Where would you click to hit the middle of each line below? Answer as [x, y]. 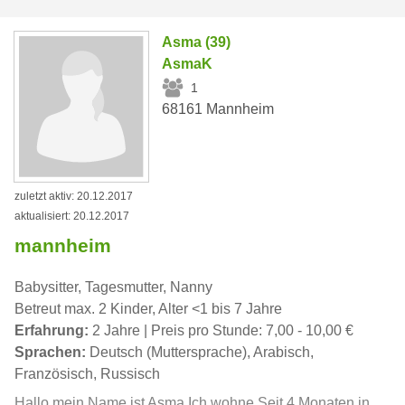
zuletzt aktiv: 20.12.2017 [74, 196]
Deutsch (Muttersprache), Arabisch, [200, 352]
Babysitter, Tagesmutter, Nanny [113, 287]
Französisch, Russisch [87, 373]
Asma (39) [197, 42]
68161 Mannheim [218, 109]
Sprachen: [50, 352]
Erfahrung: [52, 330]
